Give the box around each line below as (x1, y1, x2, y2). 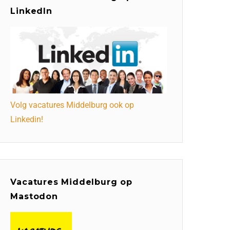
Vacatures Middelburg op (10, 177, 132, 187)
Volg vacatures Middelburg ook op (10, 100, 135, 110)
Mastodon (10, 191, 58, 202)
